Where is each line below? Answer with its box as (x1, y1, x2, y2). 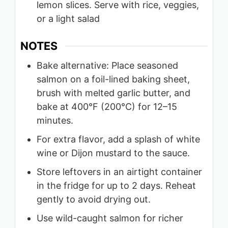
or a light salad (37, 13, 100, 24)
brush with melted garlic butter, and (37, 88, 190, 99)
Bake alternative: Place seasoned (37, 60, 178, 71)
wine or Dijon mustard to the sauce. (37, 148, 190, 159)
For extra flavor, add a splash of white (37, 134, 200, 145)
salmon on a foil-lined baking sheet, (37, 74, 190, 85)
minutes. (37, 115, 73, 126)
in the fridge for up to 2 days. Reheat (37, 180, 196, 191)
